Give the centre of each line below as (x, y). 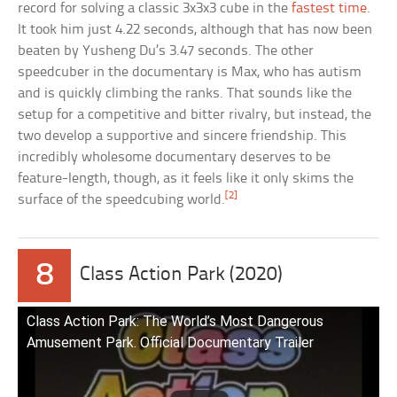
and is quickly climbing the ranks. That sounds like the (185, 93)
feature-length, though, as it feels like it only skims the (186, 178)
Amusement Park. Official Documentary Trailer (171, 342)
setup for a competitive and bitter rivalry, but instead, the (195, 114)
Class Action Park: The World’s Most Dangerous (175, 321)
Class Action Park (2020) (182, 275)
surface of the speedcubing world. (122, 199)
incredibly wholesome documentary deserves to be (175, 157)
